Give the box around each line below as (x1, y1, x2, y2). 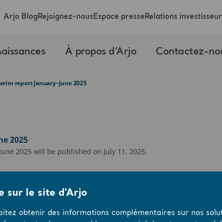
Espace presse (93, 12, 145, 21)
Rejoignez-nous (38, 12, 93, 21)
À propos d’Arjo (64, 46, 137, 58)
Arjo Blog (3, 12, 38, 21)
